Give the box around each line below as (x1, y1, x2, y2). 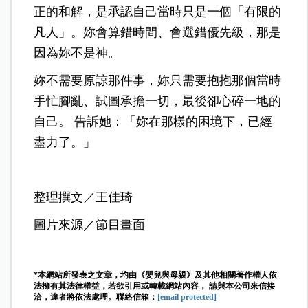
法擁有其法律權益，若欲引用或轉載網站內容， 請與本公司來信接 (34, 280, 276, 291)
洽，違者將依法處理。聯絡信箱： (34, 291, 158, 302)
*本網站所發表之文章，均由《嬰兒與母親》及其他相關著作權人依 (34, 269, 278, 280)
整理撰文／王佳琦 (34, 190, 133, 204)
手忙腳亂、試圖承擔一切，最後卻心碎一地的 (34, 93, 282, 108)
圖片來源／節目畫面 (34, 217, 146, 232)
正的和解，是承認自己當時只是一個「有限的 (34, 4, 282, 19)
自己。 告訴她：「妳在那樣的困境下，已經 (34, 114, 273, 129)
